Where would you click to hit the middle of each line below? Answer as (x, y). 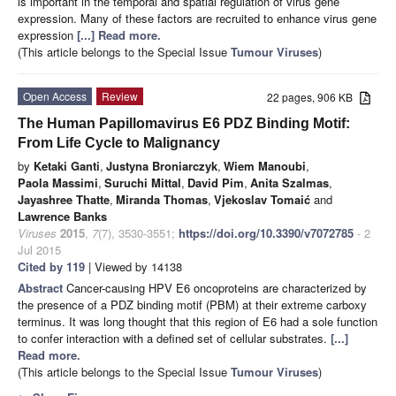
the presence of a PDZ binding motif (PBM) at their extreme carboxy (192, 304)
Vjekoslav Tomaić (262, 199)
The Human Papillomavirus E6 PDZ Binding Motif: (184, 123)
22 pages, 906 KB (314, 96)
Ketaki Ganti (67, 165)
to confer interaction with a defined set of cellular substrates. (174, 338)
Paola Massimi (58, 182)
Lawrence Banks (62, 216)
